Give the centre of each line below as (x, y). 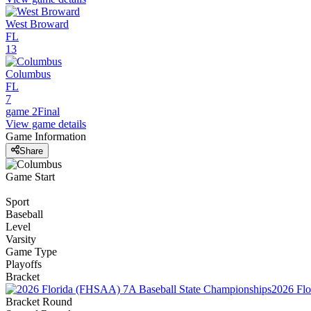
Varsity (21, 239)
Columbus (28, 74)
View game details (46, 124)
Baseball (24, 214)
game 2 (22, 112)
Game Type (31, 251)
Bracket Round (39, 301)
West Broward (37, 24)
